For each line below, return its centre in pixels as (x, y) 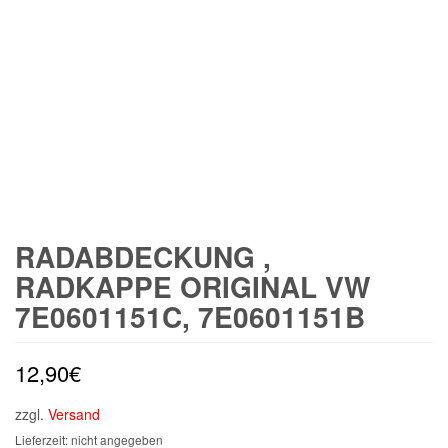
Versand (74, 414)
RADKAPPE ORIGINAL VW (192, 286)
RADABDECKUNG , (143, 256)
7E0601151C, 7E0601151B (190, 316)
